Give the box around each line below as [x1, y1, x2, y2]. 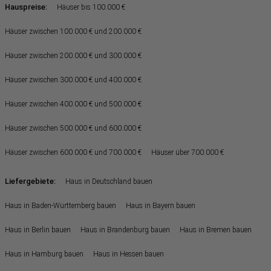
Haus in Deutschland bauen [65, 177, 152, 186]
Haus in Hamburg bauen [5, 249, 83, 258]
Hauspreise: [5, 2, 47, 11]
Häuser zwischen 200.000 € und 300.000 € [5, 51, 142, 60]
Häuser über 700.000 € [151, 148, 224, 157]
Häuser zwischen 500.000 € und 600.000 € [5, 123, 142, 132]
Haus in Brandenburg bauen [80, 225, 170, 234]
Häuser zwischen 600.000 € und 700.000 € [5, 148, 142, 157]
